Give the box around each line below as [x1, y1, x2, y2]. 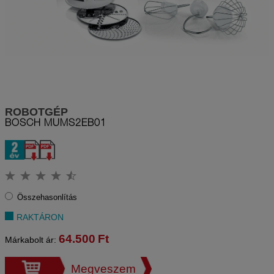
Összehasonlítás [17, 193, 77, 202]
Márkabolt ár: [5, 235, 59, 245]
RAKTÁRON [17, 212, 64, 223]
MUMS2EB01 [44, 119, 106, 130]
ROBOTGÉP [5, 106, 68, 119]
